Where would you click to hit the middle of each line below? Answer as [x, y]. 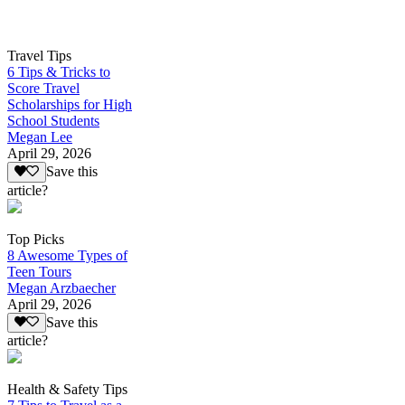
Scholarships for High [70, 105]
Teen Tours [39, 271]
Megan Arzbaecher [61, 287]
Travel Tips [39, 56]
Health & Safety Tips [67, 390]
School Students [53, 121]
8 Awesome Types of [67, 255]
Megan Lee [40, 137]
